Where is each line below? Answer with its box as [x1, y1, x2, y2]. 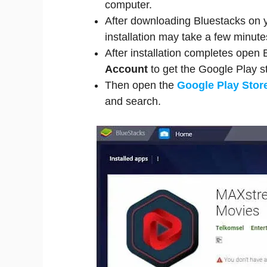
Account [105, 63, 151, 75]
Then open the [105, 79, 177, 91]
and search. [105, 95, 161, 107]
